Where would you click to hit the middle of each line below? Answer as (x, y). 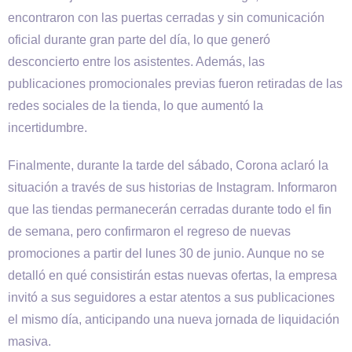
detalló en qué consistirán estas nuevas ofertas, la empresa (172, 275)
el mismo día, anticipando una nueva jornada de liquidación (174, 319)
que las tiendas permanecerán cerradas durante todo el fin (170, 209)
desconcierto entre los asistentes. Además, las (136, 62)
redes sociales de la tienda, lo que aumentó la (136, 106)
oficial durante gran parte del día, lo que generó (139, 40)
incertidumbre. (48, 128)
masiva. (29, 341)
